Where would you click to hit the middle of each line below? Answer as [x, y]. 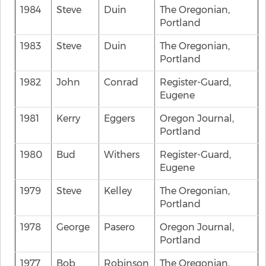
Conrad [121, 82]
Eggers [119, 118]
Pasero [119, 227]
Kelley [118, 191]
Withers [122, 155]
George [73, 227]
